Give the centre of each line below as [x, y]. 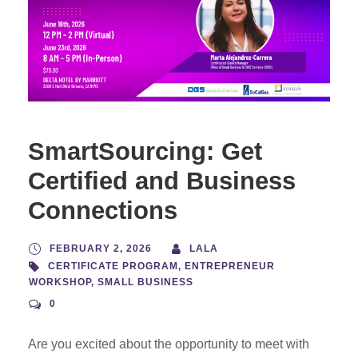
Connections [103, 210]
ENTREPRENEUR [230, 266]
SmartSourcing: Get [145, 151]
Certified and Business [162, 181]
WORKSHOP [60, 282]
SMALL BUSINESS [145, 282]
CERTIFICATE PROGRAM [113, 266]
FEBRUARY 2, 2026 [101, 248]
